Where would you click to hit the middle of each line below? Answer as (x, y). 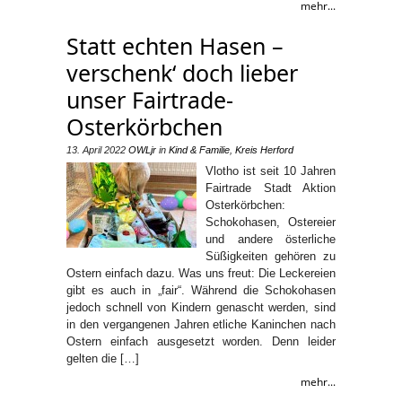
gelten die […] (103, 358)
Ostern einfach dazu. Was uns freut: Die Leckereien (201, 273)
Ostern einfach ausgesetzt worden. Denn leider (201, 341)
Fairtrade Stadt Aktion (271, 188)
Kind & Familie (199, 149)
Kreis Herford (264, 149)
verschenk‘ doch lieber (182, 72)
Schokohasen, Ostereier (271, 222)
